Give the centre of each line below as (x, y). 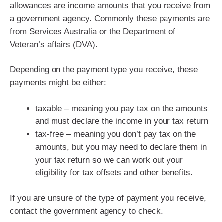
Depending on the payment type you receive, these (104, 70)
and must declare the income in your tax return (122, 121)
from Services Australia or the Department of (93, 31)
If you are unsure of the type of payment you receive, (108, 198)
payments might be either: (58, 83)
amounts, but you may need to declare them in (121, 147)
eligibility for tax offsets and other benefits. (114, 172)
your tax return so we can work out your (109, 160)
